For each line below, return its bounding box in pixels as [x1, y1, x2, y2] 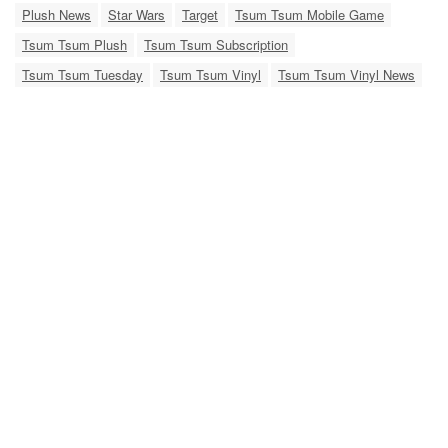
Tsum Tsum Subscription [144, 34, 288, 54]
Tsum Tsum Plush [22, 34, 127, 54]
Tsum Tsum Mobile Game [235, 4, 384, 24]
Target [182, 4, 218, 24]
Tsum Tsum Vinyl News [278, 64, 415, 84]
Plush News [22, 4, 91, 24]
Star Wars [108, 4, 165, 24]
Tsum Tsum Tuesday [22, 64, 143, 84]
